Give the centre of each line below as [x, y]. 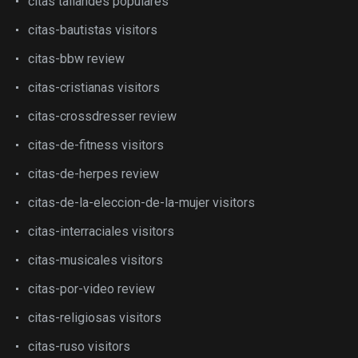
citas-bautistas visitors [93, 30]
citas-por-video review [91, 289]
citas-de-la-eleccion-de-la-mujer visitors [141, 203]
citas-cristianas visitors [94, 88]
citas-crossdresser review [102, 116]
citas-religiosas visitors [95, 318]
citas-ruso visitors [79, 346]
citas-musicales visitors [95, 260]
